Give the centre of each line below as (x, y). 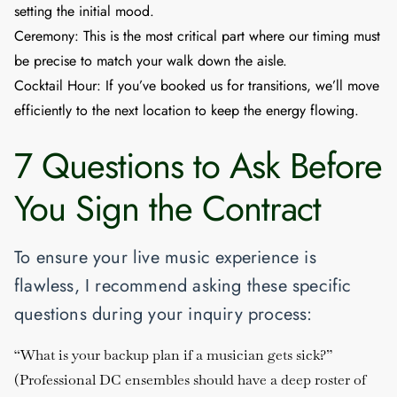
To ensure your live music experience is (165, 257)
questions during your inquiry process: (163, 314)
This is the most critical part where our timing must (230, 35)
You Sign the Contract (167, 208)
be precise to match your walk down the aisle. (151, 60)
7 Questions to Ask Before (198, 165)
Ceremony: (47, 35)
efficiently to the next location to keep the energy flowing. (187, 110)
